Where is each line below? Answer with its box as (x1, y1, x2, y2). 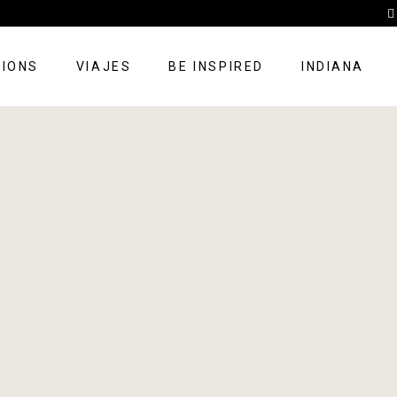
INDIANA (300, 59, 365, 74)
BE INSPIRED (168, 59, 264, 74)
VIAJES (75, 59, 132, 74)
